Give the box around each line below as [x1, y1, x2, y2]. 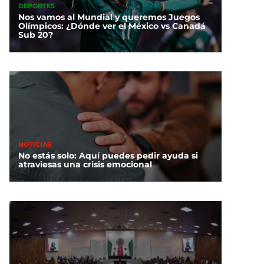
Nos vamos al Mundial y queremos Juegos [18, 11, 200, 22]
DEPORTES [18, 2, 55, 11]
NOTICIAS [18, 140, 51, 149]
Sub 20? [18, 29, 53, 40]
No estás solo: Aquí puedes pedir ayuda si [18, 150, 198, 161]
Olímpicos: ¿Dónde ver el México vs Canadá [18, 20, 206, 31]
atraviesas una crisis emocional [18, 159, 152, 170]
